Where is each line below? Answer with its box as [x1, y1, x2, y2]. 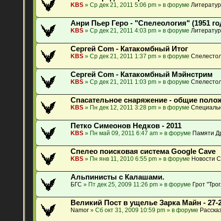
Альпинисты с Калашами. [71, 173, 165, 181]
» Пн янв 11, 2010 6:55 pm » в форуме [83, 155, 192, 162]
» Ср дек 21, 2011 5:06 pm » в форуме [83, 1, 191, 8]
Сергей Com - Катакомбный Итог [71, 44, 188, 53]
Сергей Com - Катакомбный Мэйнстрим [71, 70, 213, 78]
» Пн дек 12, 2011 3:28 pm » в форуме [83, 104, 191, 111]
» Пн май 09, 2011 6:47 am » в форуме [83, 129, 193, 137]
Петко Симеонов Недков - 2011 [71, 121, 182, 130]
